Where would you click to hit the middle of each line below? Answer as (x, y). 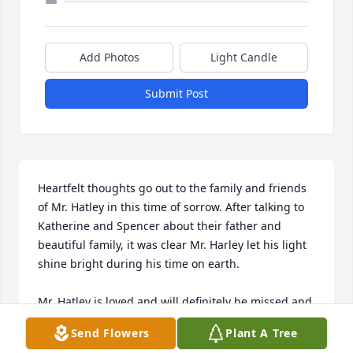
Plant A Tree (262, 333)
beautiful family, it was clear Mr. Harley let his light (172, 245)
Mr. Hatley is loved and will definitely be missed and (175, 302)
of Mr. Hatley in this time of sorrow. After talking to (171, 207)
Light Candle (244, 58)
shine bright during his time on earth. (139, 264)
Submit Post (176, 94)
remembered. (74, 321)
